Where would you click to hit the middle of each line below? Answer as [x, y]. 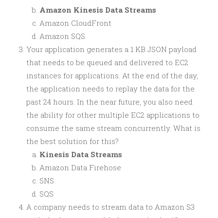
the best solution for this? [73, 141]
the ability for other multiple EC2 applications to [113, 115]
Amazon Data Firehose [80, 167]
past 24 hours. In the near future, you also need [109, 101]
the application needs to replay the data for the [110, 88]
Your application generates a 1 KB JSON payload [111, 49]
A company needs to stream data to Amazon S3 [110, 207]
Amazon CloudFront [75, 23]
